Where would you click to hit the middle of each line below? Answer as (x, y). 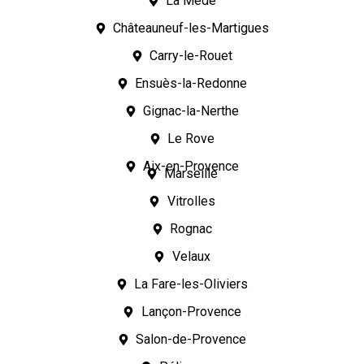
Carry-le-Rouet (191, 55)
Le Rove (191, 138)
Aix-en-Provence (191, 166)
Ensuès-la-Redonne (191, 83)
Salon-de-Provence (191, 339)
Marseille (191, 173)
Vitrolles (191, 201)
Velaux (191, 256)
